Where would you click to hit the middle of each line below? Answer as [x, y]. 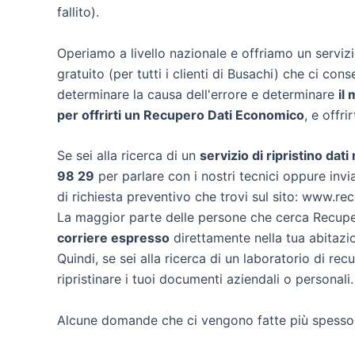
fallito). [78, 12]
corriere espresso [113, 238]
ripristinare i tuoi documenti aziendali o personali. [205, 279]
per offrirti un [100, 115]
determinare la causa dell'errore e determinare [198, 94]
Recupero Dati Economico [224, 115]
